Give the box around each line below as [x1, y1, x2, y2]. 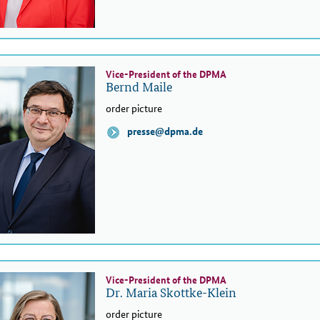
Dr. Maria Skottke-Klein [106, 283, 236, 301]
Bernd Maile [106, 77, 172, 96]
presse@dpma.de [124, 124, 203, 139]
